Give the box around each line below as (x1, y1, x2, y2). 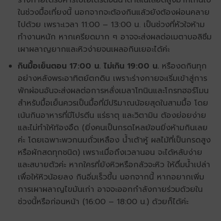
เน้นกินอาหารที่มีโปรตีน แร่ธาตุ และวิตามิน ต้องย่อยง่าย (17, 110, 206, 122)
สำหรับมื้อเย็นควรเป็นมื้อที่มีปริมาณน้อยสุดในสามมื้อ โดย (17, 97, 208, 110)
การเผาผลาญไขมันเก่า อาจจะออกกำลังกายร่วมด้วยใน (17, 184, 203, 196)
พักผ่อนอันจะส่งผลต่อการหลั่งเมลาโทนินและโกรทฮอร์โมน (17, 85, 209, 97)
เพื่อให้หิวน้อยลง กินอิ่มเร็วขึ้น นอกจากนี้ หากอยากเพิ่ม (17, 171, 204, 184)
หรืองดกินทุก (158, 60, 207, 73)
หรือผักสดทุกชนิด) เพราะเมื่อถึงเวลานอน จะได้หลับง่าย (17, 147, 202, 159)
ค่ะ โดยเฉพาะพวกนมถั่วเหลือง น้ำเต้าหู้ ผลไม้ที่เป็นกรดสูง (17, 134, 211, 147)
